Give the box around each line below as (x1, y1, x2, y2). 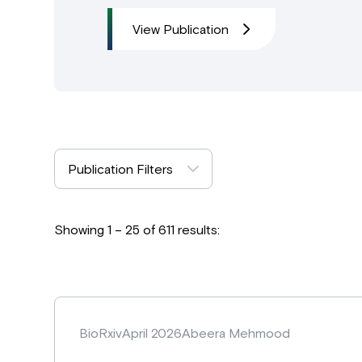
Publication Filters (68, 161, 174, 176)
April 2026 (122, 325, 183, 340)
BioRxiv (79, 325, 123, 340)
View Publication (133, 21, 229, 36)
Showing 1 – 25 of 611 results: (54, 221, 221, 237)
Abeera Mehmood (182, 325, 291, 340)
